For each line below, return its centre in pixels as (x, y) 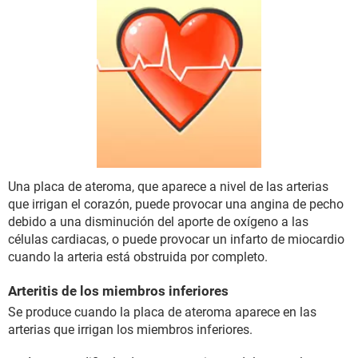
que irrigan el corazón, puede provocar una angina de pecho (176, 205)
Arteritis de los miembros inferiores (118, 291)
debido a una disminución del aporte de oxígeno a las (158, 222)
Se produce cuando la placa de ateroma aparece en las (162, 312)
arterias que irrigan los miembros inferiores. (130, 330)
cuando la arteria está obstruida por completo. (138, 257)
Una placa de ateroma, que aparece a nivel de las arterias (168, 187)
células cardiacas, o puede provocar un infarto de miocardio (176, 240)
